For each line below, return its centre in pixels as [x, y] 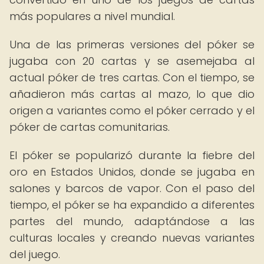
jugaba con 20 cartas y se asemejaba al [132, 61]
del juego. [35, 254]
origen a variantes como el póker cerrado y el [132, 110]
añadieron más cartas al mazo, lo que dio [132, 94]
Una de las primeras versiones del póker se [132, 44]
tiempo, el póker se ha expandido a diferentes [132, 205]
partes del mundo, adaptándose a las [132, 221]
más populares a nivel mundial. [92, 16]
